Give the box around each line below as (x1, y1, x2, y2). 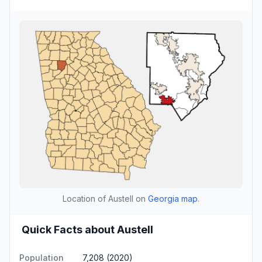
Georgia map (148, 193, 198, 204)
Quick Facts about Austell (22, 223, 153, 236)
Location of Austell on (63, 193, 148, 204)
